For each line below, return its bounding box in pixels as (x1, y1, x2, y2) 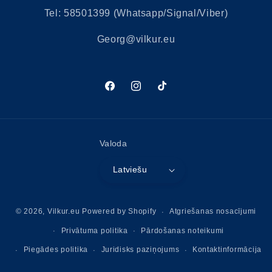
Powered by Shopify (82, 208, 157, 216)
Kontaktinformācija (192, 246, 262, 254)
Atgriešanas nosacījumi (169, 208, 257, 216)
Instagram (129, 87, 173, 98)
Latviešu (112, 165, 148, 174)
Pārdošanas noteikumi (141, 227, 224, 235)
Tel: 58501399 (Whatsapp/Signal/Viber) (44, 8, 228, 19)
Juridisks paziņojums (101, 246, 180, 254)
